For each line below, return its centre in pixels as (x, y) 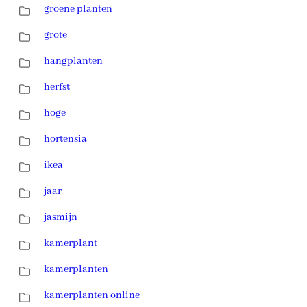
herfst (57, 87)
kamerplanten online (92, 295)
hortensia (65, 139)
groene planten (78, 9)
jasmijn (61, 217)
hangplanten (73, 61)
